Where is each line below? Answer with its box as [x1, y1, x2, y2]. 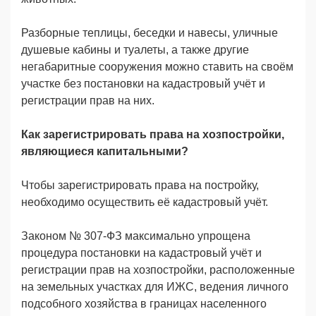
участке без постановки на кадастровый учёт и [21, 77, 265, 90]
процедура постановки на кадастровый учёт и [21, 246, 262, 259]
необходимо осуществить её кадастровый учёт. [21, 195, 268, 208]
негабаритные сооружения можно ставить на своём [21, 60, 293, 73]
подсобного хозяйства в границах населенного [21, 297, 267, 310]
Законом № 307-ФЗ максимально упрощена [21, 229, 250, 242]
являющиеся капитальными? [21, 145, 188, 157]
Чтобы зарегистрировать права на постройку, [21, 178, 259, 191]
